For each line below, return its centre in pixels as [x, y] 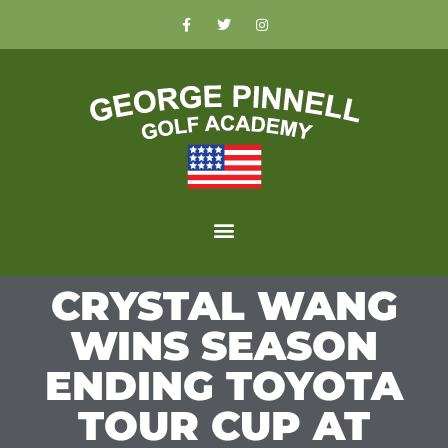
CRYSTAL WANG [224, 305]
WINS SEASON [224, 345]
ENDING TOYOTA [224, 385]
